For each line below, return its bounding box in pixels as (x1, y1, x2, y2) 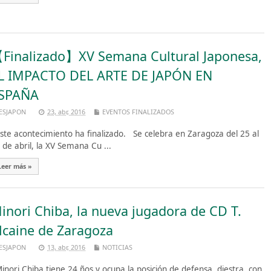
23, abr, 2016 (47, 106, 85, 116)
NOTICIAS (102, 243, 132, 252)
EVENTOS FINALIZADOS (102, 106, 174, 116)
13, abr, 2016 (47, 243, 85, 252)
